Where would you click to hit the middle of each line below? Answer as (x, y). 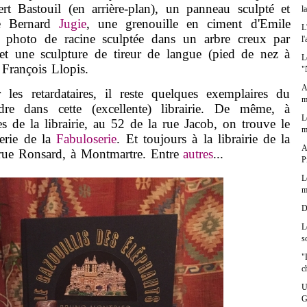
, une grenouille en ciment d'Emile (188, 24)
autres (198, 154)
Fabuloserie (87, 139)
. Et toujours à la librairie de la (204, 139)
